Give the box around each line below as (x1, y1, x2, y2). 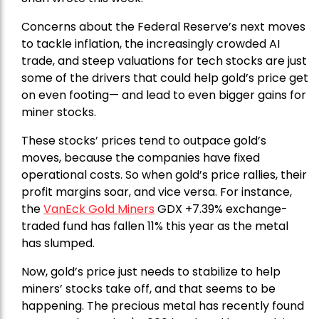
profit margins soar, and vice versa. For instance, (21, 183, 292, 200)
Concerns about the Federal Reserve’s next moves (21, 18, 305, 35)
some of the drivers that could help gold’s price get (21, 69, 308, 86)
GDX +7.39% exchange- (157, 200, 288, 217)
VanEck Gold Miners (43, 200, 155, 217)
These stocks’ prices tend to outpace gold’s (21, 132, 266, 149)
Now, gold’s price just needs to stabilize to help (21, 263, 281, 280)
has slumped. (21, 234, 95, 251)
